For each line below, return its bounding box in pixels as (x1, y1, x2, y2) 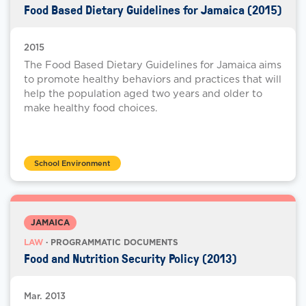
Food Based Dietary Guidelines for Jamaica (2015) (24, 1, 282, 19)
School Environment (34, 158, 111, 169)
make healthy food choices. (24, 102, 158, 114)
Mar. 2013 (24, 291, 66, 302)
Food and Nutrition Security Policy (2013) (24, 250, 237, 268)
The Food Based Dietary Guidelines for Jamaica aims (24, 59, 281, 71)
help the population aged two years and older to (24, 87, 262, 100)
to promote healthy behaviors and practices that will (24, 73, 281, 85)
